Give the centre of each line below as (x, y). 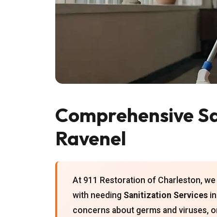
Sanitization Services (166, 195)
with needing (98, 195)
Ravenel (91, 138)
